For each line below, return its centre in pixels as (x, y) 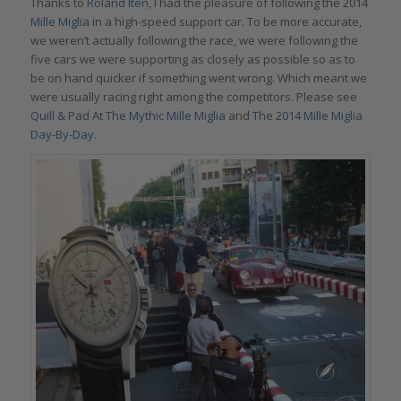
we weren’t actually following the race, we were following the (194, 41)
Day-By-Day (62, 135)
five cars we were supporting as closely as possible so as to (192, 60)
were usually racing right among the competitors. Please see (193, 97)
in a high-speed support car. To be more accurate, (225, 22)
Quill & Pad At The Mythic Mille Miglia (128, 116)
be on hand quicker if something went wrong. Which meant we (198, 78)
